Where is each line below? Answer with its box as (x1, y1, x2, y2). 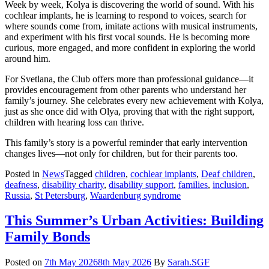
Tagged (64, 168, 95, 179)
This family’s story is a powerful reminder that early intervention (5, 137, 247, 148)
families (178, 179, 208, 190)
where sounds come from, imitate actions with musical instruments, (5, 20, 258, 31)
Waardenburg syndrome (90, 190, 181, 201)
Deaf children (201, 168, 253, 179)
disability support (109, 179, 174, 190)
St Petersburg (35, 190, 85, 201)
